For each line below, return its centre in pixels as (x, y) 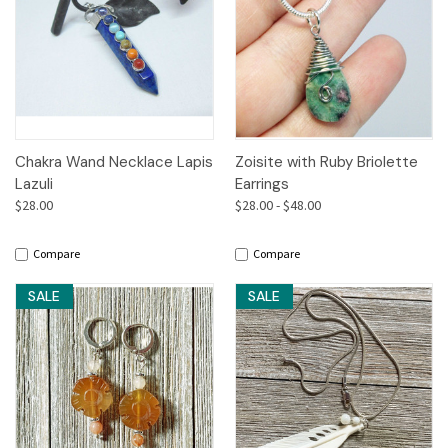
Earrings (261, 184)
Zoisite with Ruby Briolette (326, 162)
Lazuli (34, 184)
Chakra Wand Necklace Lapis (114, 162)
